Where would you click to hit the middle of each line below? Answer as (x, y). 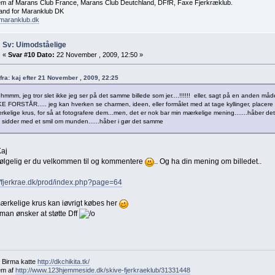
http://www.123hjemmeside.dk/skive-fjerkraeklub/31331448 (103, 270)
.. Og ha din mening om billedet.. (207, 161)
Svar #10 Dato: (31, 54)
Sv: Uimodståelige (34, 45)
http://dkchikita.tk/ (63, 261)
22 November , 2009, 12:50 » (99, 54)
